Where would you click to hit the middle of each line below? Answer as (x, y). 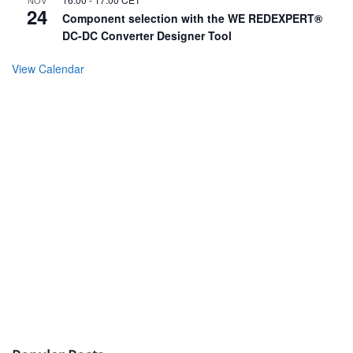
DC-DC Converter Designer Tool (147, 36)
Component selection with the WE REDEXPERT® (192, 19)
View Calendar (48, 69)
